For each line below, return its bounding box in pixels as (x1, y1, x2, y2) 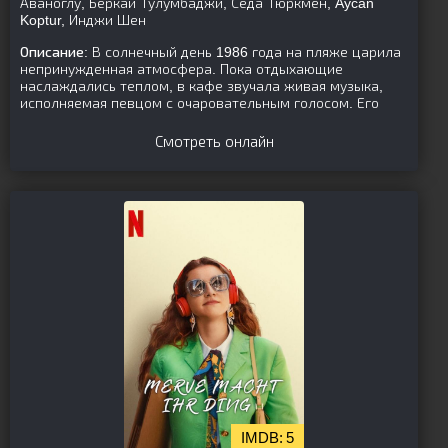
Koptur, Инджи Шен (20, 12, 146, 28)
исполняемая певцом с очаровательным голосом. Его (20, 95, 379, 111)
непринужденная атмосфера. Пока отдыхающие (20, 61, 343, 77)
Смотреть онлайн (154, 133, 274, 150)
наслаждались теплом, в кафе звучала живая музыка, (20, 78, 383, 94)
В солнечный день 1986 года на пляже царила (88, 44, 401, 60)
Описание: (20, 44, 88, 60)
